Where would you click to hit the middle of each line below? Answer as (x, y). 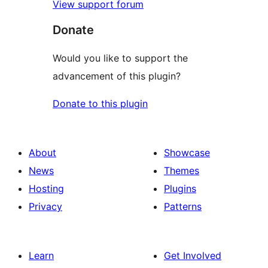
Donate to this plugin (100, 104)
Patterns (183, 207)
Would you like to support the (120, 58)
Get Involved (193, 256)
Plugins (180, 189)
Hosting (46, 189)
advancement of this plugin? (117, 76)
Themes (182, 171)
